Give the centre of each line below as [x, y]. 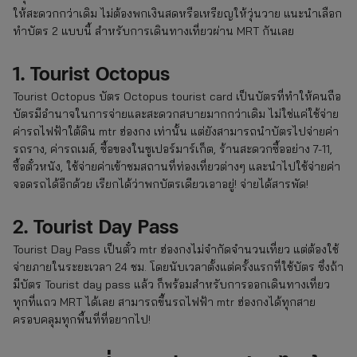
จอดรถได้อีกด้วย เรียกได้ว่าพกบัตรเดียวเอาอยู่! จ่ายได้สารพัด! [161, 184]
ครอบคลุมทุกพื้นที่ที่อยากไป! [82, 319]
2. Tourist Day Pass [96, 226]
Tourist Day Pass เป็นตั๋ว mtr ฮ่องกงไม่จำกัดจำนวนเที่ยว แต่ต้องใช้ [176, 249]
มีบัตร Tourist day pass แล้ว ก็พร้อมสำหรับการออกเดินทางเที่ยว [171, 284]
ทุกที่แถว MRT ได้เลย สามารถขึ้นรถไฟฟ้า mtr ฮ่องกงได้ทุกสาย [164, 302]
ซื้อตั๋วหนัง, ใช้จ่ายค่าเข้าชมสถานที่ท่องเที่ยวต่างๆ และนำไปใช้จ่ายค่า [177, 166]
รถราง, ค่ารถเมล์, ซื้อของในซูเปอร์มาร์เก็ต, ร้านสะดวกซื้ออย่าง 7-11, [173, 149]
